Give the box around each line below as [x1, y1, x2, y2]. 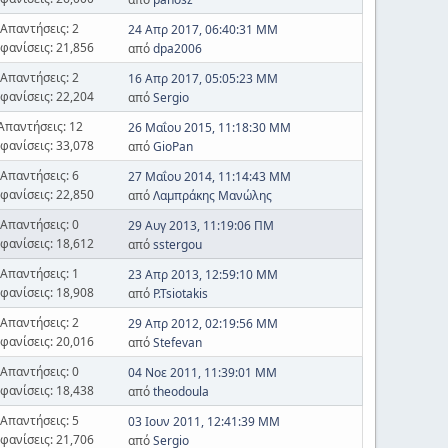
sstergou [152, 236, 202, 253]
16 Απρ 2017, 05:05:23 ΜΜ [127, 70, 278, 87]
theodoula [152, 383, 209, 400]
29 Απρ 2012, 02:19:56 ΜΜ [127, 315, 278, 332]
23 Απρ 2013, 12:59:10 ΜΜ [127, 266, 278, 283]
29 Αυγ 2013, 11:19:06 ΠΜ [127, 217, 274, 234]
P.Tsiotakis [152, 285, 208, 302]
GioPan [152, 138, 193, 155]
